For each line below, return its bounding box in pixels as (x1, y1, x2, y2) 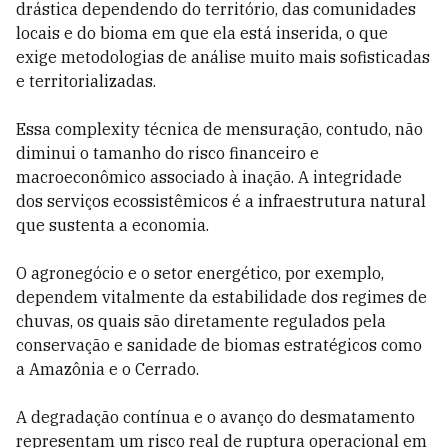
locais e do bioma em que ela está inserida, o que (16, 23, 388, 43)
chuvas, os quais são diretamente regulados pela (16, 311, 386, 331)
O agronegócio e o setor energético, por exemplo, (16, 263, 384, 283)
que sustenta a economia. (16, 215, 209, 235)
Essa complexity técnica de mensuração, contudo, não (16, 119, 423, 139)
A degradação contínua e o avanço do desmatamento (16, 407, 415, 427)
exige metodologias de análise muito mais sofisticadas (16, 47, 430, 67)
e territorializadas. (16, 71, 156, 91)
